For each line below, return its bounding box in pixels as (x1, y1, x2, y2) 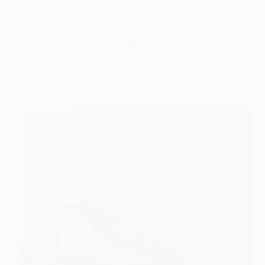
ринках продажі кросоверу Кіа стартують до (18, 38, 196, 49)
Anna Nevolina (41, 60, 99, 70)
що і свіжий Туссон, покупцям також (18, 17, 167, 28)
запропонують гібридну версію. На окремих (18, 28, 196, 38)
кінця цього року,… (18, 49, 97, 60)
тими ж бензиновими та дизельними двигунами (18, 7, 212, 17)
